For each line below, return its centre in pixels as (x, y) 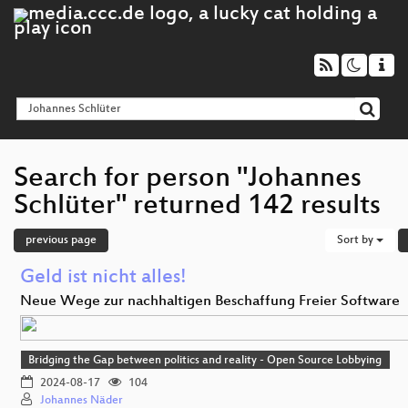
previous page (61, 240)
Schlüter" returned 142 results (197, 207)
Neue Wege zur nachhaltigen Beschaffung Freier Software (210, 301)
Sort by (356, 240)
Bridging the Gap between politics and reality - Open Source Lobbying (205, 361)
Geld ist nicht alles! (103, 278)
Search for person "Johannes (188, 179)
